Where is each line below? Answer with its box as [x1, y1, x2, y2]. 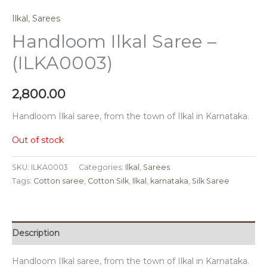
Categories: [79, 162, 125, 172]
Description [12, 227, 60, 238]
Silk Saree [192, 176, 229, 185]
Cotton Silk [88, 176, 129, 185]
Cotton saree [33, 176, 84, 185]
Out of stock [12, 134, 64, 145]
